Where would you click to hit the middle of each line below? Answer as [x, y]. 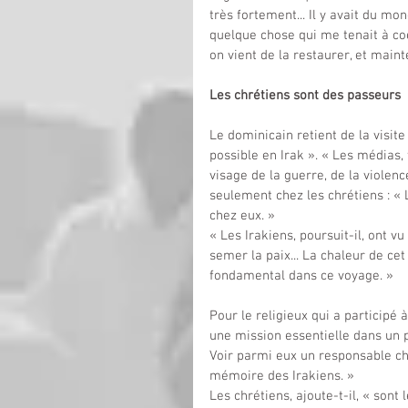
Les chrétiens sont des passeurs [305, 96]
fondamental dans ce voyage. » [301, 276]
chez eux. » [242, 216]
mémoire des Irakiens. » [282, 377]
